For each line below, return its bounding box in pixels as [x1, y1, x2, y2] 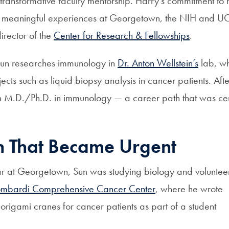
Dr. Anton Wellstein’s [118, 56, 198, 70]
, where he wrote [155, 182, 223, 195]
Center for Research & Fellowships [54, 29, 190, 42]
